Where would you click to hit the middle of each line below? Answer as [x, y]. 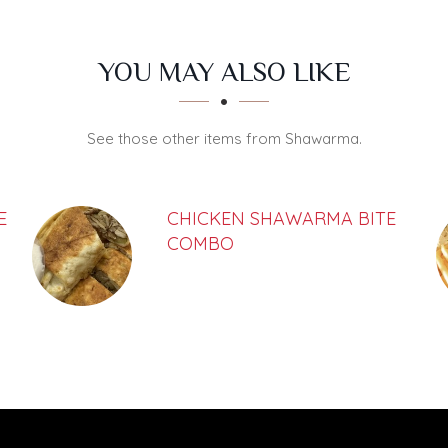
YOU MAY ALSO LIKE [224, 72]
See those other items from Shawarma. [224, 138]
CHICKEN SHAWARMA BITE [281, 218]
